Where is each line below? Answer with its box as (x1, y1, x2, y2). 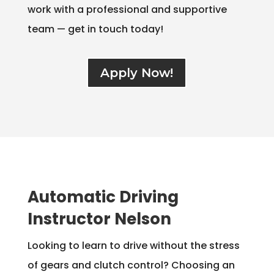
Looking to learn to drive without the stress (27, 238, 240, 253)
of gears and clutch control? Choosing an (27, 257, 235, 272)
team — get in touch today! (27, 21, 163, 36)
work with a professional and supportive (27, 2, 227, 17)
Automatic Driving (27, 185, 179, 208)
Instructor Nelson (27, 207, 171, 230)
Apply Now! (100, 65, 174, 80)
